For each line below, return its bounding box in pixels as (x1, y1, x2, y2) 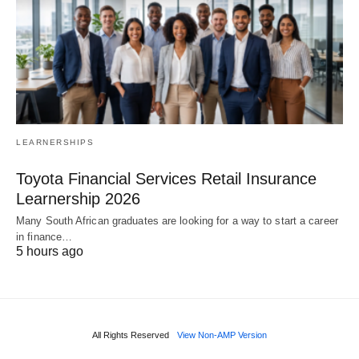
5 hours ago (16, 244, 83, 258)
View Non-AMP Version (177, 329, 267, 340)
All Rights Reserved (92, 329, 169, 340)
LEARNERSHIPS (16, 137, 94, 147)
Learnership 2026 (16, 189, 140, 208)
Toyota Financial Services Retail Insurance (16, 169, 317, 188)
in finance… (16, 230, 73, 243)
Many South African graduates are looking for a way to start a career (16, 214, 338, 227)
